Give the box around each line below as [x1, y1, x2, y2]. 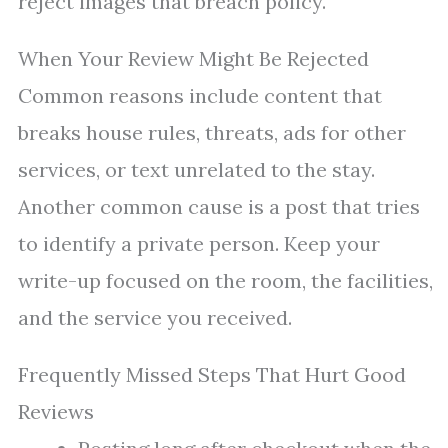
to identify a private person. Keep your [18, 231, 380, 257]
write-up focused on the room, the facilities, [18, 268, 433, 294]
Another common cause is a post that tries [18, 194, 420, 220]
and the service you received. [18, 305, 292, 331]
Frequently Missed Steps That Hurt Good [18, 362, 406, 388]
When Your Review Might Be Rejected [18, 46, 369, 72]
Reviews [18, 399, 94, 425]
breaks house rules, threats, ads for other [18, 120, 406, 146]
